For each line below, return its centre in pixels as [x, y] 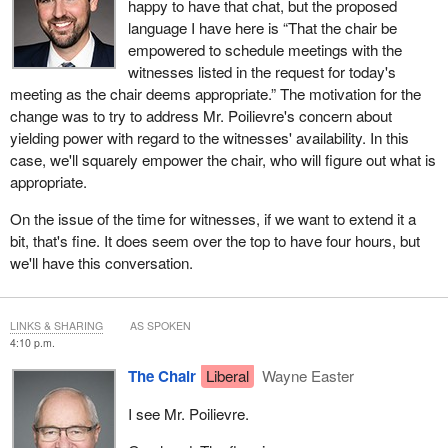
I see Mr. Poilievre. [188, 413]
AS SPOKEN [160, 326]
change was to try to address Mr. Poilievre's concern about [200, 116]
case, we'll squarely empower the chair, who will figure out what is [222, 160]
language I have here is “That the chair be [262, 28]
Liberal [227, 376]
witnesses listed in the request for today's [261, 72]
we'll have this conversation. [101, 263]
